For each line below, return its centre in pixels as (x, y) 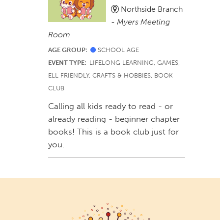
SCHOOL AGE (118, 50)
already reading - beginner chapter (114, 119)
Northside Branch (151, 9)
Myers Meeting (144, 22)
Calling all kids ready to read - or (111, 106)
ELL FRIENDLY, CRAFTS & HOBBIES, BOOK (111, 75)
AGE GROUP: (69, 50)
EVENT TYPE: (69, 62)
